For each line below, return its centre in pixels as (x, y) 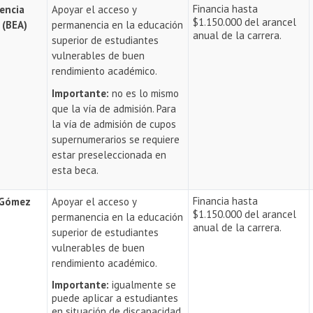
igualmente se (144, 285)
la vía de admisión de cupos (114, 124)
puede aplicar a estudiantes (115, 298)
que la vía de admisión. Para (114, 109)
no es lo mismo (144, 93)
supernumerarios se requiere (116, 139)
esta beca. (75, 170)
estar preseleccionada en (109, 155)
